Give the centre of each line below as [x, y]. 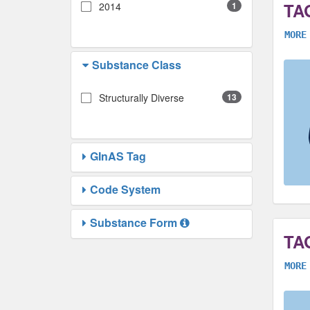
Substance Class [137, 65]
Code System [125, 189]
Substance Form [134, 222]
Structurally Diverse [142, 98]
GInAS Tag [118, 156]
